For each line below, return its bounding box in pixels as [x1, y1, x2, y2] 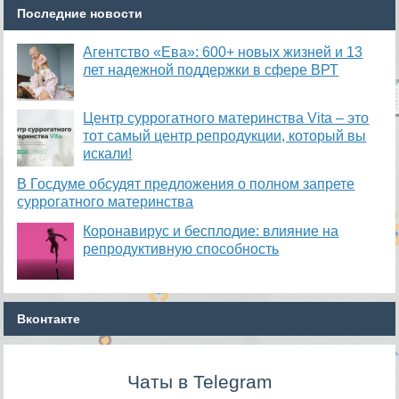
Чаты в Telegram [126, 371, 273, 393]
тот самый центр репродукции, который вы [83, 128, 367, 143]
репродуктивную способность [83, 241, 280, 256]
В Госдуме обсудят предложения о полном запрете [17, 176, 355, 191]
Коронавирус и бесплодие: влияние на [83, 224, 339, 239]
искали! [83, 146, 133, 161]
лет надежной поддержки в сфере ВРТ [83, 62, 339, 77]
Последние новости [17, 6, 143, 20]
